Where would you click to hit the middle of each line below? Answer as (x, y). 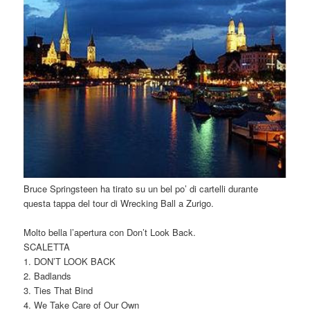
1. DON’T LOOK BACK (70, 261)
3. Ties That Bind (58, 290)
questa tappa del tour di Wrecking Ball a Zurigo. (119, 203)
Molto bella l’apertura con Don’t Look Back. (110, 232)
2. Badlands (48, 275)
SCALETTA (47, 246)
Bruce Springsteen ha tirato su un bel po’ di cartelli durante (141, 188)
